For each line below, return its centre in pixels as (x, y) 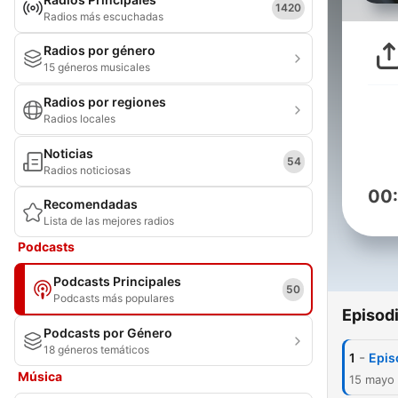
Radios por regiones (105, 102)
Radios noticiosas (87, 170)
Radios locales (80, 119)
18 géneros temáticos (96, 350)
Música (40, 376)
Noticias (68, 153)
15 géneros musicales (97, 67)
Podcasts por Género (108, 333)
